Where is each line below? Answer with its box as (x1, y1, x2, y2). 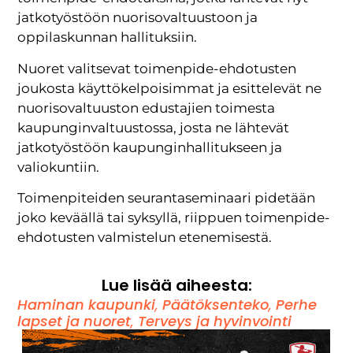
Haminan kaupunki (17, 295, 156, 315)
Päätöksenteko (162, 295, 269, 315)
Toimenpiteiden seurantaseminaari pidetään (17, 190, 316, 206)
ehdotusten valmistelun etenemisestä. (17, 229, 273, 246)
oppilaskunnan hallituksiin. (17, 29, 198, 46)
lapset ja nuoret (17, 311, 132, 332)
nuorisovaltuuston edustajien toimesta (17, 99, 276, 116)
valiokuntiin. (17, 158, 100, 175)
